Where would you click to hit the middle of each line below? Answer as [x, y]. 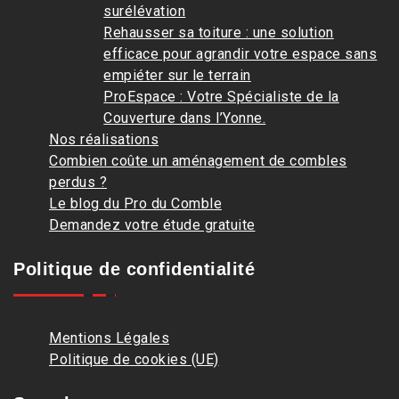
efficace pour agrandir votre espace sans [240, 54]
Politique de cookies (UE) [134, 359]
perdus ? [78, 182]
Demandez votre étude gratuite [152, 225]
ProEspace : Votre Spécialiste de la [221, 97]
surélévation [145, 11]
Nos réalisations [104, 139]
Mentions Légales [109, 338]
